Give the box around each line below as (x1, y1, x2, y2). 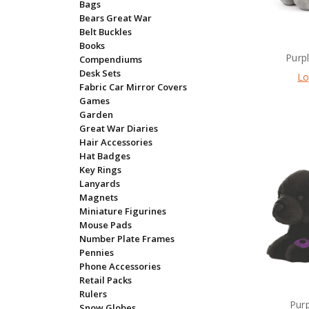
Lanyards (79, 177, 120, 190)
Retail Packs (79, 273, 132, 286)
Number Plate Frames (79, 232, 175, 245)
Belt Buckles (79, 25, 132, 38)
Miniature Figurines (79, 204, 166, 217)
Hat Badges (79, 149, 130, 162)
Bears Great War (79, 11, 152, 24)
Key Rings (79, 163, 121, 176)
